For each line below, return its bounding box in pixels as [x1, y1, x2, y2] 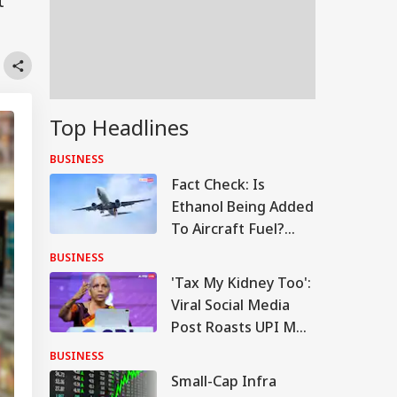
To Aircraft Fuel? [171, 219, 284, 238]
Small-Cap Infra [171, 371, 276, 391]
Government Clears [171, 241, 305, 261]
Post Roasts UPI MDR [171, 317, 315, 337]
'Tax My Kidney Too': [171, 273, 311, 292]
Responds [171, 362, 238, 381]
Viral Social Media [171, 295, 290, 315]
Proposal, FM [171, 339, 260, 359]
